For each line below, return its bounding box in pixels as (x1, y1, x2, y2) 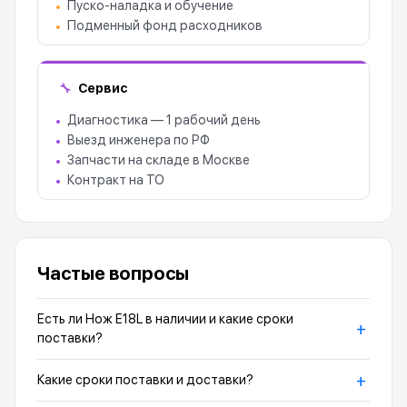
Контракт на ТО (67, 173, 164, 187)
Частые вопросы (37, 263, 190, 284)
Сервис (78, 80, 127, 95)
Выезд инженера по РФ (67, 133, 210, 147)
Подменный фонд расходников (67, 18, 263, 33)
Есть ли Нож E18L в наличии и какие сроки (37, 312, 293, 326)
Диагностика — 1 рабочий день (67, 113, 261, 127)
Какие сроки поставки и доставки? (37, 372, 253, 387)
